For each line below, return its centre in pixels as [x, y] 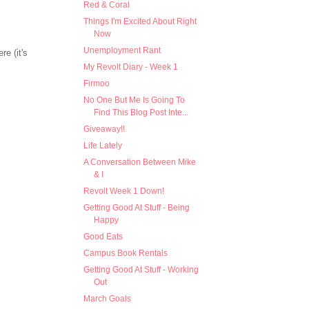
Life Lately [102, 145]
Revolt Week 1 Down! [123, 191]
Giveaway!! [104, 129]
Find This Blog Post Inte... [141, 112]
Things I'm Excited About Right [140, 21]
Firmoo [96, 83]
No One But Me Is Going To [134, 100]
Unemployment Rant [122, 50]
